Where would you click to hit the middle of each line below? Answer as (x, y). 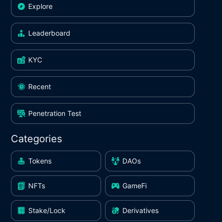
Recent (40, 86)
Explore (40, 6)
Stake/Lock (47, 210)
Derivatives (140, 210)
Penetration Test (55, 113)
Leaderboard (49, 33)
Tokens (40, 161)
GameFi (134, 186)
